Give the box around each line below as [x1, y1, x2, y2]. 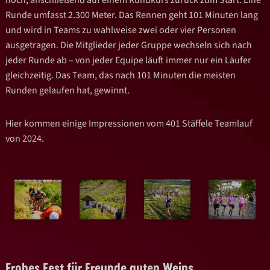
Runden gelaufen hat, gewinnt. [5, 83, 130, 97]
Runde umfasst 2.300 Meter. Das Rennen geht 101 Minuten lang [5, 8, 259, 22]
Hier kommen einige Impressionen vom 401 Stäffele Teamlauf [5, 116, 253, 130]
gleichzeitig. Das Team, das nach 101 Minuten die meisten [5, 68, 236, 82]
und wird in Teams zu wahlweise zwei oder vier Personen [5, 23, 237, 37]
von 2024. [5, 131, 45, 145]
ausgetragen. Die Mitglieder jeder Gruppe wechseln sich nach [5, 38, 253, 52]
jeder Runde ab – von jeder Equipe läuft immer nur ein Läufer [5, 53, 252, 67]
